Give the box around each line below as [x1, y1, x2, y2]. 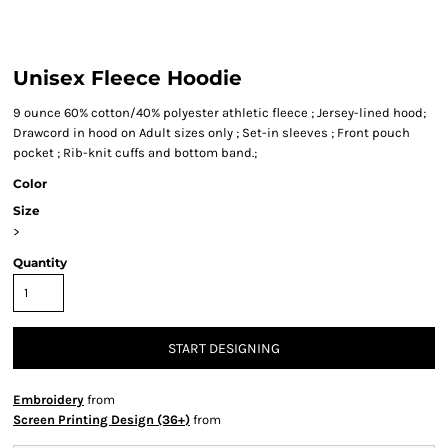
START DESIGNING [168, 340, 280, 358]
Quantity [13, 255, 67, 270]
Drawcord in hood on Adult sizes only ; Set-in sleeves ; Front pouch [13, 125, 410, 140]
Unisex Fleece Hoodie [13, 66, 242, 90]
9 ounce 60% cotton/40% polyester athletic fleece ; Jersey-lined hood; [13, 105, 426, 120]
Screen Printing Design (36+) [13, 412, 190, 427]
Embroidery [13, 392, 84, 407]
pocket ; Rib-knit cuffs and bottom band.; [13, 145, 257, 160]
